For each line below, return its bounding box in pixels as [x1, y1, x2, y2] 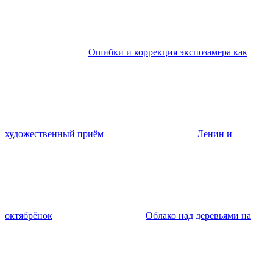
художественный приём [5, 129, 104, 140]
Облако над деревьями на [146, 210, 251, 221]
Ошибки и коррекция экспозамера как [88, 47, 247, 58]
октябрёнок [5, 210, 52, 221]
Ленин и [197, 129, 232, 140]
